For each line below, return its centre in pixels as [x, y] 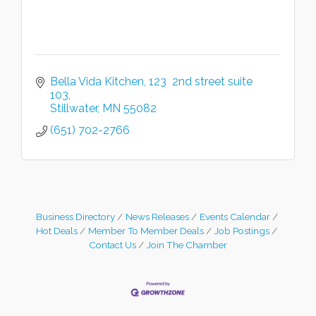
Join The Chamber [187, 245]
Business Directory [75, 217]
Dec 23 [41, 301]
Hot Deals [57, 231]
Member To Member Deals [146, 231]
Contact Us [113, 245]
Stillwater [74, 109]
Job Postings [242, 231]
